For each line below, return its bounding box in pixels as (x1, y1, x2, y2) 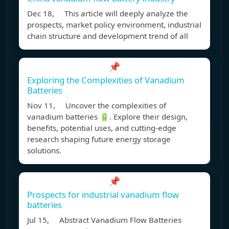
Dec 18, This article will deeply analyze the (27, 8, 188, 19)
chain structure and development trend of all (27, 31, 188, 41)
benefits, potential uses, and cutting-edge (27, 123, 176, 133)
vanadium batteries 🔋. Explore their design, (27, 111, 188, 122)
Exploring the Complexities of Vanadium (27, 74, 185, 86)
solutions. (27, 145, 61, 156)
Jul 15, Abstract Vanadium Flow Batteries (27, 215, 181, 225)
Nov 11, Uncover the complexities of (27, 100, 166, 111)
